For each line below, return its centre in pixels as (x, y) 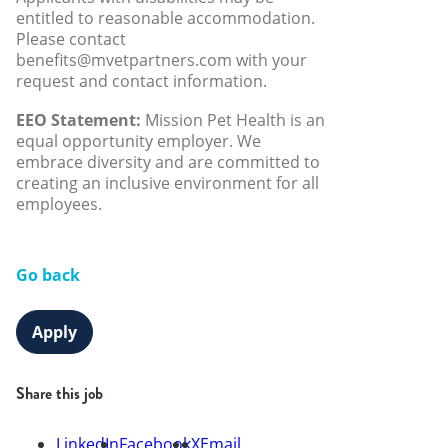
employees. (59, 204)
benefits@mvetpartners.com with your (161, 60)
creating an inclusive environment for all (167, 183)
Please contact (71, 39)
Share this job (59, 393)
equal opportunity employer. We (138, 141)
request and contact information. (141, 81)
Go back (48, 274)
